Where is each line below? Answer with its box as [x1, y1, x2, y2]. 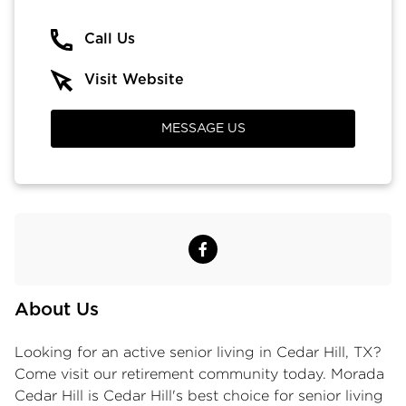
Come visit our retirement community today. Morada [14, 365, 384, 382]
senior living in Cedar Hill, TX [169, 343, 373, 360]
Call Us [84, 31, 135, 46]
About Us [14, 300, 99, 319]
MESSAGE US [160, 121, 246, 135]
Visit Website [84, 72, 184, 87]
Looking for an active [14, 343, 169, 360]
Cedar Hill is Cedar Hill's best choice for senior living [14, 387, 383, 403]
